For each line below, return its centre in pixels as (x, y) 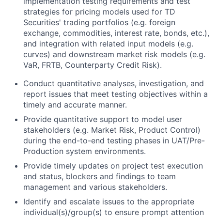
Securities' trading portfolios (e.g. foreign (99, 23)
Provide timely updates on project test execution (113, 166)
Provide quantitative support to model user (103, 119)
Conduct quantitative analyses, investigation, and (114, 84)
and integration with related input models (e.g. (108, 44)
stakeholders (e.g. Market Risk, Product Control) (112, 130)
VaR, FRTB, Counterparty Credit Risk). (93, 65)
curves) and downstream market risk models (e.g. (114, 54)
